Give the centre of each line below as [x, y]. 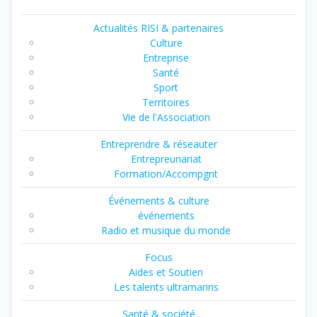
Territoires [166, 103]
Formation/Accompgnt [166, 174]
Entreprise [166, 58]
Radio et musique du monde [166, 231]
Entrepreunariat [166, 159]
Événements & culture [158, 201]
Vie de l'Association [166, 117]
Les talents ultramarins [166, 287]
